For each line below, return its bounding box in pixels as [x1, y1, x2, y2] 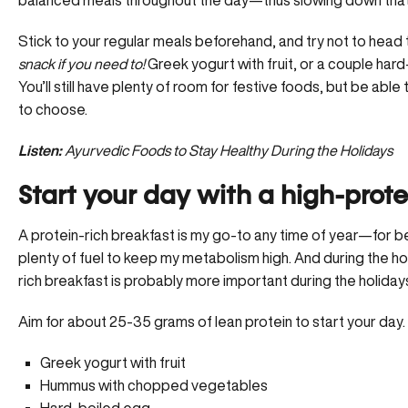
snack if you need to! [18, 56, 145, 71]
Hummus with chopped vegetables [40, 377, 268, 393]
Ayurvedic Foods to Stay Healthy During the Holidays [65, 142, 393, 158]
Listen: [18, 142, 62, 158]
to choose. [18, 101, 87, 117]
